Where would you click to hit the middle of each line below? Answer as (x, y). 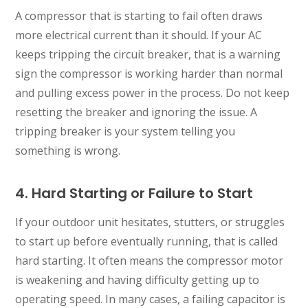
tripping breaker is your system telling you (125, 131)
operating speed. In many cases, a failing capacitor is (151, 299)
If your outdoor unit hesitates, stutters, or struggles (150, 222)
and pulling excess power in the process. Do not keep (153, 92)
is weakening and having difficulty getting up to (137, 279)
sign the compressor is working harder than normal (149, 73)
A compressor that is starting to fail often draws (139, 15)
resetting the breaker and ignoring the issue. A (136, 112)
